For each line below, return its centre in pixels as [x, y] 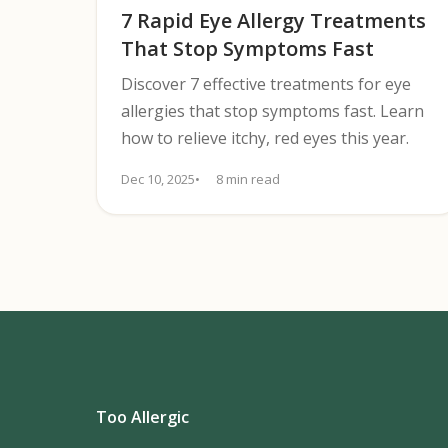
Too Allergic [142, 417]
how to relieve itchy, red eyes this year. [265, 138]
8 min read [248, 179]
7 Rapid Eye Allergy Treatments [273, 20]
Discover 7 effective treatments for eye [266, 84]
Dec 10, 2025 [158, 179]
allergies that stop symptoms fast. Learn [272, 111]
